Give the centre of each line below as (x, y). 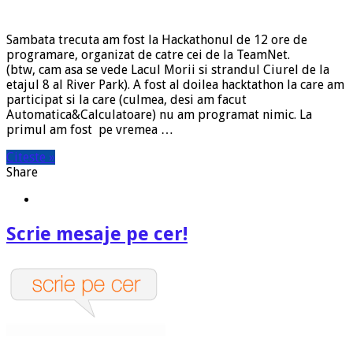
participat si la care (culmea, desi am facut (126, 100)
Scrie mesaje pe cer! (97, 234)
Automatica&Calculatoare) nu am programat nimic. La (159, 115)
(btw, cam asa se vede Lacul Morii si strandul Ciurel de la (168, 70)
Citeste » (31, 158)
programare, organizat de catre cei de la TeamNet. (148, 55)
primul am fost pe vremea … (90, 130)
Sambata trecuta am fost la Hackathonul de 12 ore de (157, 40)
